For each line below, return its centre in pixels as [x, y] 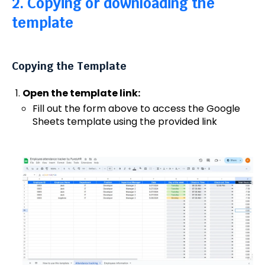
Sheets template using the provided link [125, 121]
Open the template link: [81, 93]
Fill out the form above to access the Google [137, 108]
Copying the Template [69, 66]
